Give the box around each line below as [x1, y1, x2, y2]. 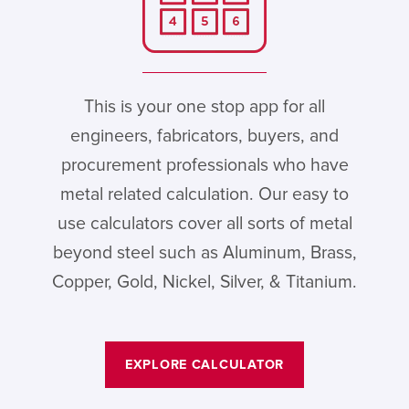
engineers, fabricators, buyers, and [70, 124, 339, 147]
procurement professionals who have [60, 153, 349, 176]
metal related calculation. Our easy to [60, 183, 349, 205]
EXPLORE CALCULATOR [125, 357, 284, 372]
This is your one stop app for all [84, 95, 325, 118]
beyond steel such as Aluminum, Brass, [52, 241, 357, 264]
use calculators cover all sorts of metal [57, 212, 352, 235]
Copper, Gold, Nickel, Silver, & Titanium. [52, 270, 357, 293]
